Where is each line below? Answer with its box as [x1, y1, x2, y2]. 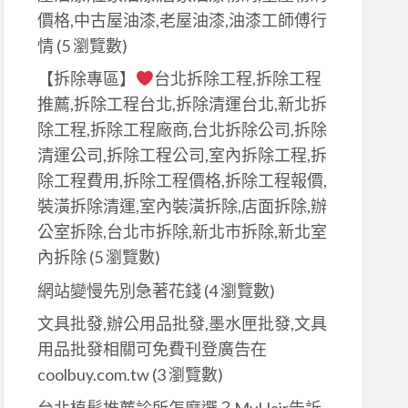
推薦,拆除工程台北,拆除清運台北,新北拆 [36, 94, 327, 115]
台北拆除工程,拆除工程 [154, 68, 322, 89]
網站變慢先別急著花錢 [36, 280, 201, 301]
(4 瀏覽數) [200, 280, 275, 301]
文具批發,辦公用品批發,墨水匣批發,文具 [36, 313, 327, 334]
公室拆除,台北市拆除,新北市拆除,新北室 [36, 221, 327, 242]
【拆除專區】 [36, 68, 136, 89]
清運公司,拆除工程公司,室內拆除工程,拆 [36, 145, 327, 166]
